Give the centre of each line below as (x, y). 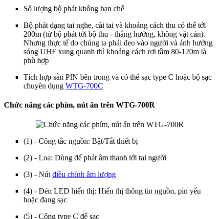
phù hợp (36, 61)
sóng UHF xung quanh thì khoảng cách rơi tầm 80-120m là (115, 52)
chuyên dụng (44, 86)
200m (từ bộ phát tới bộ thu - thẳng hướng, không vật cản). (114, 34)
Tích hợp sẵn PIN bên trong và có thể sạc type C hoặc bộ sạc (118, 77)
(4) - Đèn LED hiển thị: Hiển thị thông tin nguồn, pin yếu (112, 191)
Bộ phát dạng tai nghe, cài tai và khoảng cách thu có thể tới (115, 25)
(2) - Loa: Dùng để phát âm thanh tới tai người (95, 157)
